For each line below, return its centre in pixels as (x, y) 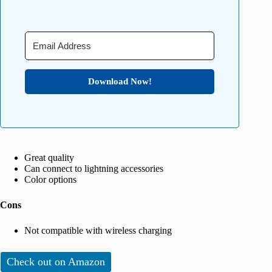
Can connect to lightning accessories (94, 169)
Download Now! (120, 82)
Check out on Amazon (56, 262)
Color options (50, 180)
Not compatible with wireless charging (98, 231)
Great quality (49, 158)
